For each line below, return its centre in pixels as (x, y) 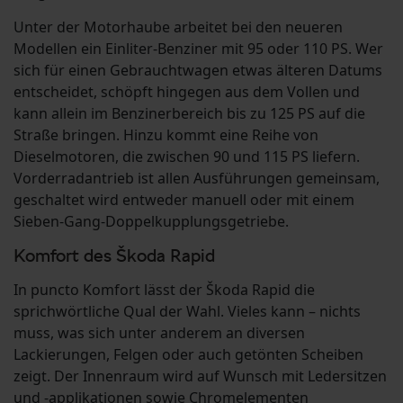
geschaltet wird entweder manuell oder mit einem (184, 200)
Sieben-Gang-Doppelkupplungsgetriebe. (151, 222)
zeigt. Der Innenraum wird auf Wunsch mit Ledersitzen (200, 376)
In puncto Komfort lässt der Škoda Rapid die (164, 290)
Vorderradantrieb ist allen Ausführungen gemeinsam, (197, 179)
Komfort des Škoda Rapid (114, 256)
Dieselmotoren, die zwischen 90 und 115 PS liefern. (187, 157)
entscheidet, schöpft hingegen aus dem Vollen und (187, 92)
